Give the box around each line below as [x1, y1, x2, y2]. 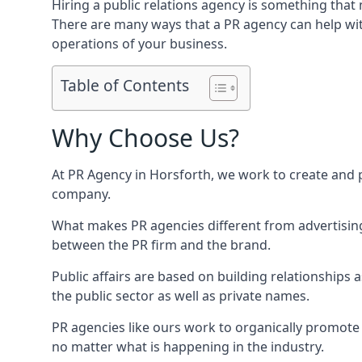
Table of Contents [61, 74, 189, 97]
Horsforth [149, 166, 211, 183]
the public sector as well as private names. [52, 287, 309, 305]
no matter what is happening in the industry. [52, 338, 324, 356]
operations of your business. [52, 35, 227, 53]
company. [52, 185, 111, 203]
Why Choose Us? [52, 121, 239, 154]
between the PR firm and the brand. [52, 236, 271, 254]
